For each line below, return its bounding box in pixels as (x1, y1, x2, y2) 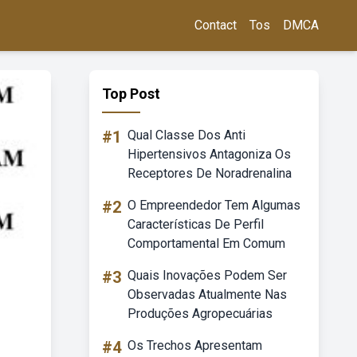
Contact (194, 18, 237, 33)
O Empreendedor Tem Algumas (127, 198, 300, 213)
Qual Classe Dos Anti (127, 127, 245, 143)
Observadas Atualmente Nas (127, 287, 287, 302)
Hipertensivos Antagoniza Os (127, 147, 291, 162)
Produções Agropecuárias (127, 306, 273, 321)
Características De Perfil (127, 217, 264, 232)
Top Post (102, 85, 160, 102)
